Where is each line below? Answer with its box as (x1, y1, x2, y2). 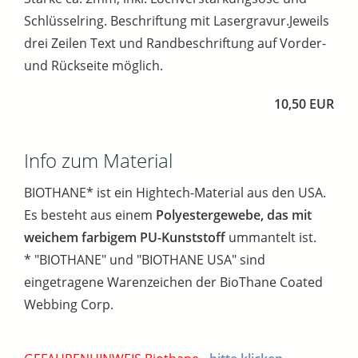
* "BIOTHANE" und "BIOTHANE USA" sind (24, 251, 265, 269)
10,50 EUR (274, 95, 334, 113)
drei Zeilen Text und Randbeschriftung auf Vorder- (24, 34, 326, 53)
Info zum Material (24, 147, 173, 174)
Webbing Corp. (24, 296, 113, 314)
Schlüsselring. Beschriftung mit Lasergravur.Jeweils (24, 12, 329, 30)
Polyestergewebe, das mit (156, 206, 312, 225)
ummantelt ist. (225, 229, 316, 247)
